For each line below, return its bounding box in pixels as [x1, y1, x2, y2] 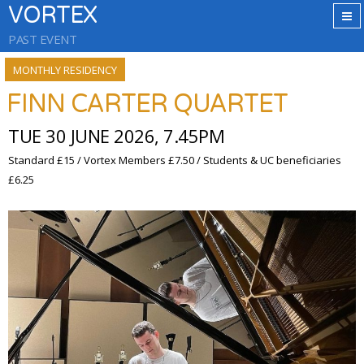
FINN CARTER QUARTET [6, 87, 288, 120]
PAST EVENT [8, 31, 76, 47]
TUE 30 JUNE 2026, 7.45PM [8, 123, 224, 148]
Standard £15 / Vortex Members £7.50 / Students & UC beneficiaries [8, 153, 341, 167]
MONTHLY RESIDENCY [13, 63, 117, 77]
